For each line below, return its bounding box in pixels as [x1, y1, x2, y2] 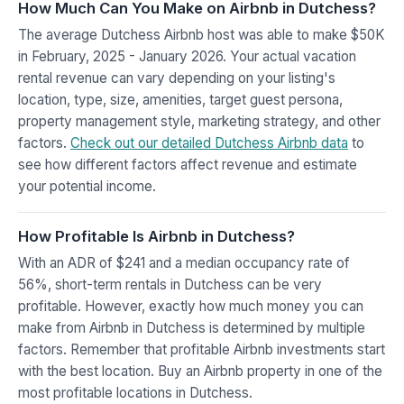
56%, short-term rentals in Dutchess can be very [18, 275, 322, 293]
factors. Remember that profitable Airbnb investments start [18, 340, 385, 358]
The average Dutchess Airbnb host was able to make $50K [18, 25, 385, 43]
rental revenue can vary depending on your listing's [18, 69, 335, 87]
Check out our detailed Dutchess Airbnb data [70, 133, 348, 151]
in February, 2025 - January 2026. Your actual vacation [18, 47, 356, 65]
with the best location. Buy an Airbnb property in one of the [18, 362, 382, 380]
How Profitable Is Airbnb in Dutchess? [18, 226, 295, 245]
